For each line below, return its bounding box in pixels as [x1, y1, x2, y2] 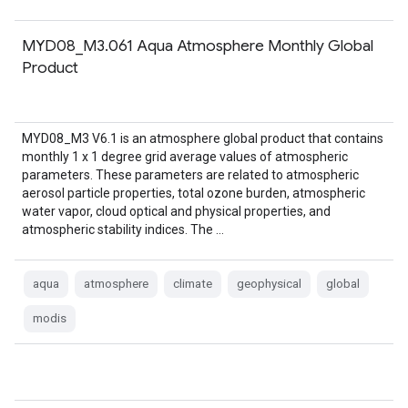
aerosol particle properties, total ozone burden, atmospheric [22, 186, 365, 200]
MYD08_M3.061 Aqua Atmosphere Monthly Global [22, 36, 373, 56]
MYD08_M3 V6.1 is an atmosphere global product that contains [22, 131, 383, 146]
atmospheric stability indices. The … [22, 222, 224, 237]
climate [173, 277, 212, 291]
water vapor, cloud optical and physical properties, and [22, 204, 331, 219]
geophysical [237, 277, 301, 291]
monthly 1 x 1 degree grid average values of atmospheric [22, 149, 348, 164]
